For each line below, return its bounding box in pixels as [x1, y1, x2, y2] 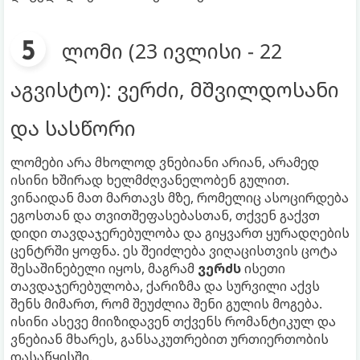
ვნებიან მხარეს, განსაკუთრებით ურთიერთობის [10, 329, 329, 348]
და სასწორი [10, 113, 136, 141]
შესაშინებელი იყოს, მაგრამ [10, 259, 198, 277]
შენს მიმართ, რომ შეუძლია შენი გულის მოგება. [10, 294, 322, 313]
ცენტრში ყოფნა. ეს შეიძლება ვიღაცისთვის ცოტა [10, 241, 337, 260]
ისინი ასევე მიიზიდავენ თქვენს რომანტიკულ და [10, 312, 336, 330]
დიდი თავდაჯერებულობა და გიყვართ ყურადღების [10, 223, 350, 242]
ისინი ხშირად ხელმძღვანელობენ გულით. [10, 170, 289, 189]
